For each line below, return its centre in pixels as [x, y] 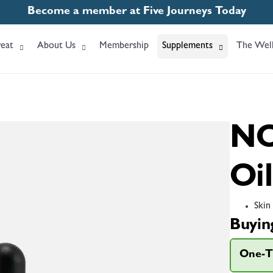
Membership [124, 46]
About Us [56, 46]
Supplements [187, 46]
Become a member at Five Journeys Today [136, 12]
